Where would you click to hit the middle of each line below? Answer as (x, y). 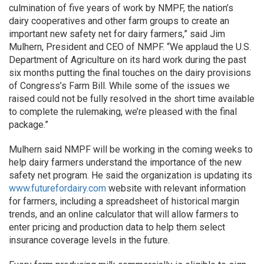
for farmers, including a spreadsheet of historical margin (124, 201)
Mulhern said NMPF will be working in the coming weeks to (131, 149)
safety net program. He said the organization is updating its (131, 175)
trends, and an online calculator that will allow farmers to (124, 214)
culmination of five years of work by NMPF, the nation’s (121, 8)
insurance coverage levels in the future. (89, 240)
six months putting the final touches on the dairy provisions (130, 73)
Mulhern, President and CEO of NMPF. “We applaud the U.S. (130, 47)
